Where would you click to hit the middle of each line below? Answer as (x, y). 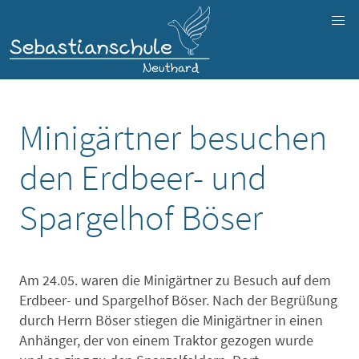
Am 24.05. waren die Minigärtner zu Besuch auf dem (175, 280)
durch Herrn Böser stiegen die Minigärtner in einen (171, 320)
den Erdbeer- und (143, 177)
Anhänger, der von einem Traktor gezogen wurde (166, 340)
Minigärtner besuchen (173, 137)
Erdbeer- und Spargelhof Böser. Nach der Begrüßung (178, 300)
